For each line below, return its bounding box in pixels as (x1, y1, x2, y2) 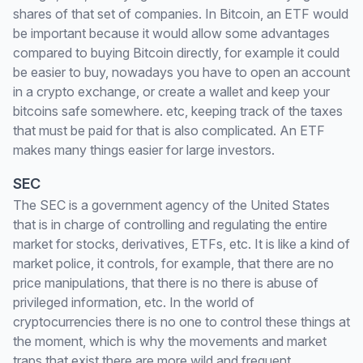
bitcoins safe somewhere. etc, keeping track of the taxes (13, 103, 343, 119)
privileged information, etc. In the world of (13, 294, 254, 310)
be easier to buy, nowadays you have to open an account (13, 64, 350, 80)
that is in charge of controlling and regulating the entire (13, 216, 327, 233)
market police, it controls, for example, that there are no (13, 255, 334, 271)
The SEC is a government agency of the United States (13, 197, 330, 213)
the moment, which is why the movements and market (13, 333, 327, 349)
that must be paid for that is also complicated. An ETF (13, 122, 325, 139)
